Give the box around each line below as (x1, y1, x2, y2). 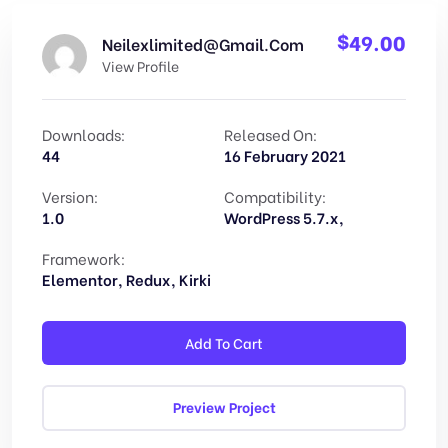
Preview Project (172, 395, 276, 417)
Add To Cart (185, 331, 263, 353)
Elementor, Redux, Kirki (42, 267, 211, 290)
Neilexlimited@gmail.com (102, 32, 304, 56)
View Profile (102, 55, 179, 77)
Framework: (42, 246, 125, 269)
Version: (42, 184, 98, 207)
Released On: (224, 122, 317, 145)
